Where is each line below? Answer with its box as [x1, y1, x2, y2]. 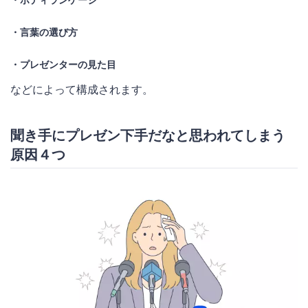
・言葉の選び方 [10, 25, 78, 38]
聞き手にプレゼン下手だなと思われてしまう [10, 126, 285, 144]
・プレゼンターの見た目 [10, 58, 116, 70]
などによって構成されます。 [10, 82, 153, 96]
